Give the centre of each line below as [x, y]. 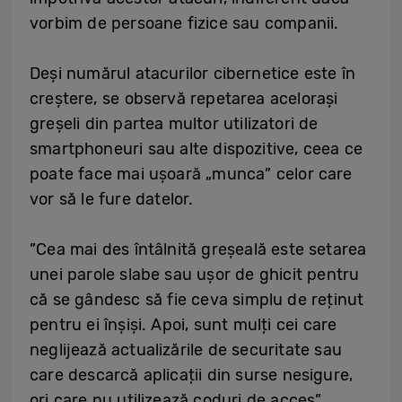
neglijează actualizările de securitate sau [186, 350]
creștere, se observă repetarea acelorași [184, 99]
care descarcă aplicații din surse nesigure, [192, 376]
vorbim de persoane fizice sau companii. [184, 24]
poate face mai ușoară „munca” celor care [191, 175]
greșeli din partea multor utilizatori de [174, 124]
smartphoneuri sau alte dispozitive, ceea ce [197, 149]
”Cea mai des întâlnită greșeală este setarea [198, 250]
